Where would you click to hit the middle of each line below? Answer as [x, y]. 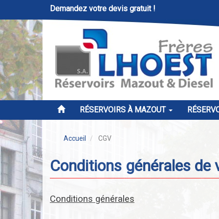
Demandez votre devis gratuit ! [103, 9]
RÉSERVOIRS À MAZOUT [124, 110]
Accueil [75, 138]
